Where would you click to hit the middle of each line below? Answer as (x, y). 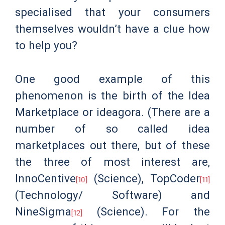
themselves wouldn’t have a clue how (113, 29)
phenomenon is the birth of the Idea (113, 95)
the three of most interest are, (113, 161)
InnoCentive (45, 178)
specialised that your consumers (113, 12)
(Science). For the (146, 211)
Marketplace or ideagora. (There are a (113, 112)
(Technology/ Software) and (113, 195)
